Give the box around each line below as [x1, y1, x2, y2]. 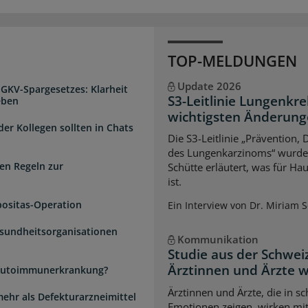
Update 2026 [177, 78, 241, 93]
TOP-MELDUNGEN [168, 49, 297, 71]
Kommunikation [177, 232, 258, 247]
